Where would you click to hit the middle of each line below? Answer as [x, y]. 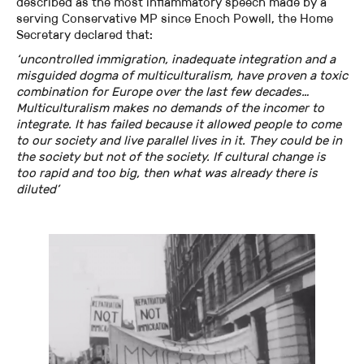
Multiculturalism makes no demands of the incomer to [170, 107]
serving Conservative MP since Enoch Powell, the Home [175, 18]
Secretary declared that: [84, 34]
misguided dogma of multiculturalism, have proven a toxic [182, 75]
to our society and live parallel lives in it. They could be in [179, 140]
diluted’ [38, 188]
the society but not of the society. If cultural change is [171, 156]
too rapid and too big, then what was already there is [167, 172]
